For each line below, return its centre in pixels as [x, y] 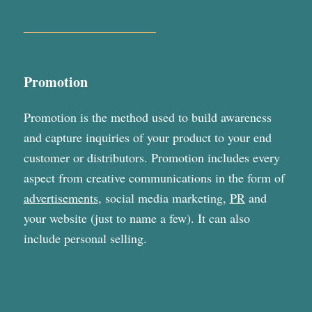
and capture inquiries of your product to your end [147, 138]
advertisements [61, 198]
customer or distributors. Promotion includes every [151, 158]
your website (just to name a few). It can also [136, 218]
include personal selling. [85, 239]
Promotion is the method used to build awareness [147, 117]
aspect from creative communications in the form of [154, 178]
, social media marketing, [164, 198]
